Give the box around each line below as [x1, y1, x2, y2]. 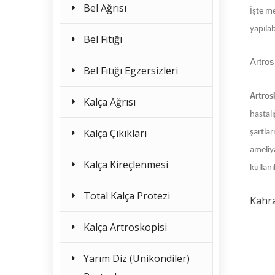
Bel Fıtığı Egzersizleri [83, 64, 178, 77]
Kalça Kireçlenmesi [83, 158, 168, 171]
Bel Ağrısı [83, 1, 126, 15]
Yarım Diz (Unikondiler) [83, 252, 190, 265]
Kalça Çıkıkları [83, 126, 147, 140]
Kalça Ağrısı [83, 95, 136, 109]
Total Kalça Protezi [83, 189, 170, 203]
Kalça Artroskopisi [83, 220, 167, 234]
